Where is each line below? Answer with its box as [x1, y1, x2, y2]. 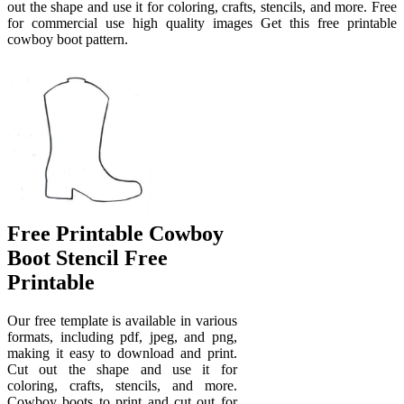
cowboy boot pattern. [7, 32, 128, 48]
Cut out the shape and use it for [7, 362, 237, 378]
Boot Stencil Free [7, 246, 168, 271]
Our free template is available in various [7, 313, 237, 329]
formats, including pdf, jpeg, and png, [7, 329, 237, 345]
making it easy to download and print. [7, 345, 237, 362]
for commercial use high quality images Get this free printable [7, 15, 397, 32]
